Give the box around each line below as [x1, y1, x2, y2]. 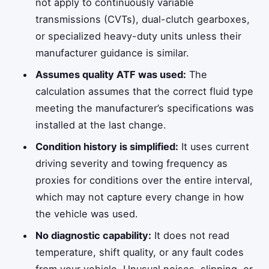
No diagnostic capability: [35, 229, 152, 242]
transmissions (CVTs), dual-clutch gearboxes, [35, 13, 250, 26]
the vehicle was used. [35, 208, 139, 220]
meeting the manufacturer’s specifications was [35, 102, 255, 115]
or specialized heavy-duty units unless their [35, 30, 242, 43]
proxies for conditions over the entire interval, [35, 174, 253, 187]
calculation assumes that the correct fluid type [35, 85, 254, 98]
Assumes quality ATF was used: [35, 68, 187, 81]
